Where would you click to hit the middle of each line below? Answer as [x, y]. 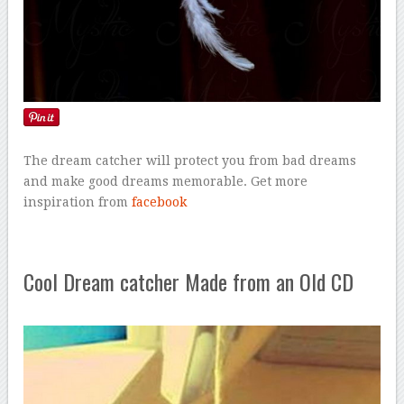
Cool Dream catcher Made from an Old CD [189, 282]
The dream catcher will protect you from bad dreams [190, 161]
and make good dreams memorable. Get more [166, 182]
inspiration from [78, 202]
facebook [160, 202]
